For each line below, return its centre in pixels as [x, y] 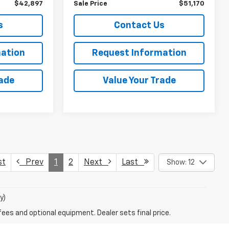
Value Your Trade [139, 81]
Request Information [139, 53]
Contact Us [139, 25]
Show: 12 [180, 162]
